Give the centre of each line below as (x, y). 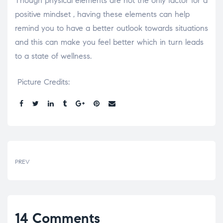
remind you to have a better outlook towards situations (111, 28)
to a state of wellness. (53, 56)
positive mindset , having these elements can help (102, 14)
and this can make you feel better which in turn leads (109, 42)
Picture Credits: (42, 82)
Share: (24, 110)
